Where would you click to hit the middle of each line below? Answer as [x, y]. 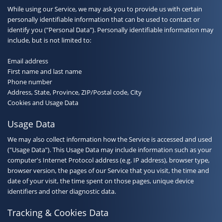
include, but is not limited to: [49, 40]
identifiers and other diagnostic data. [62, 191]
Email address [28, 61]
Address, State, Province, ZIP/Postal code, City [75, 92]
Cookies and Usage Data [43, 102]
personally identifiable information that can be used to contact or [104, 19]
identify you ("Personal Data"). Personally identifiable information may [111, 29]
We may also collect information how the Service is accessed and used [110, 139]
